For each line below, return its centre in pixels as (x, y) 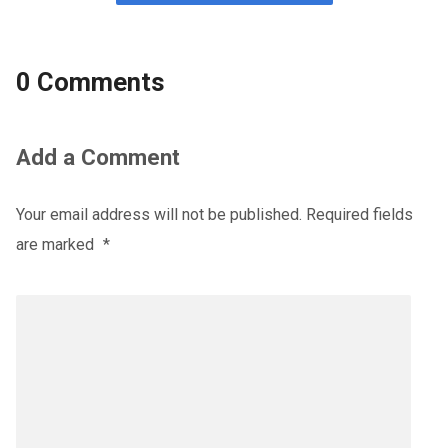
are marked (56, 244)
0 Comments (90, 82)
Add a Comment (97, 157)
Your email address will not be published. (158, 214)
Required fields (359, 214)
